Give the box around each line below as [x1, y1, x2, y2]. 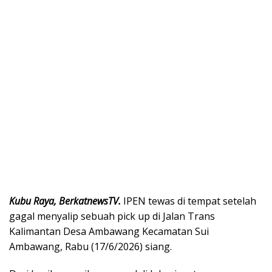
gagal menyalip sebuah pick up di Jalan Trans [9, 209, 215, 223]
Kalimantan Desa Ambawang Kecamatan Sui [9, 224, 209, 238]
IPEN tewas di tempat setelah [121, 194, 256, 208]
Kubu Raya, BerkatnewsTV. [9, 194, 121, 208]
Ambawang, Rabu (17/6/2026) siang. [9, 239, 172, 253]
